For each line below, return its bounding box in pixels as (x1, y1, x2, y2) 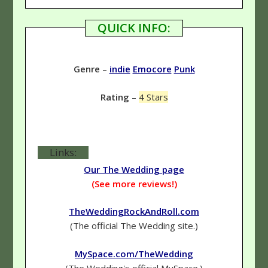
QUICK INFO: (98, 20, 170, 36)
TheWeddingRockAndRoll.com (69, 205, 199, 218)
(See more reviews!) (91, 177, 177, 190)
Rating (100, 90, 129, 103)
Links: (50, 145, 77, 159)
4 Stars (138, 90, 168, 103)
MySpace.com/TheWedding (75, 247, 193, 260)
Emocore (132, 63, 172, 75)
